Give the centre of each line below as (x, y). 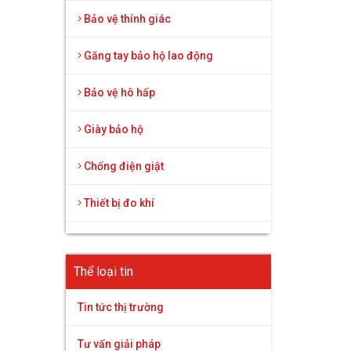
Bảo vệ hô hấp (118, 92)
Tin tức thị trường (120, 307)
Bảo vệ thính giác (126, 19)
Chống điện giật (122, 166)
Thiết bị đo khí (118, 203)
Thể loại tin (103, 271)
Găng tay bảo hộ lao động (147, 56)
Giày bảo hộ (112, 129)
